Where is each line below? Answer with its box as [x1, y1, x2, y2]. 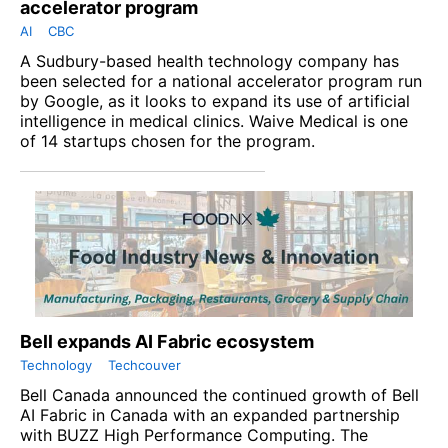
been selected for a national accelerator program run [20, 71, 422, 92]
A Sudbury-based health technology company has [20, 51, 399, 72]
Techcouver [108, 357, 181, 374]
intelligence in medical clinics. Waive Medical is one [20, 111, 408, 132]
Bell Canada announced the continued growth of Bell [20, 385, 419, 406]
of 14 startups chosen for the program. [20, 131, 315, 152]
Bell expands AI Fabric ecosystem [20, 331, 314, 353]
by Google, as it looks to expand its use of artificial [20, 91, 410, 112]
